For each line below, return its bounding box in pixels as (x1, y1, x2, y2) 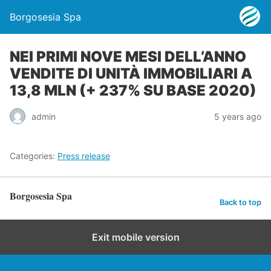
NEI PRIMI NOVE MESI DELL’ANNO (10, 48, 246, 65)
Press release (57, 151, 110, 161)
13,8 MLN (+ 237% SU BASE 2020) (10, 82, 256, 99)
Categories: (10, 151, 57, 161)
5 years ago (214, 111, 261, 122)
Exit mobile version (91, 231, 180, 243)
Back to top (220, 197, 261, 207)
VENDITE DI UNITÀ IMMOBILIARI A (10, 65, 252, 82)
